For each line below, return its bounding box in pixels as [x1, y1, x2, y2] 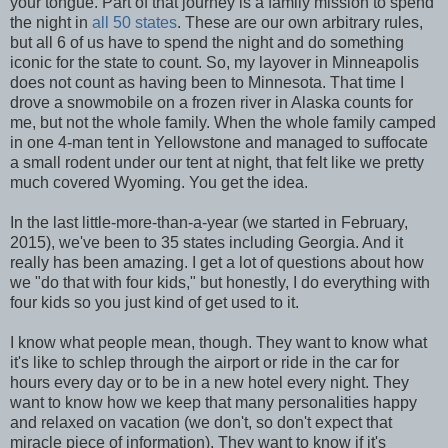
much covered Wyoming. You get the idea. [10, 173, 308, 191]
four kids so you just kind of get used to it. [10, 293, 299, 311]
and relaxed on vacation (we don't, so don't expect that [10, 413, 392, 431]
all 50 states [92, 13, 177, 31]
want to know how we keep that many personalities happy [10, 393, 417, 411]
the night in [10, 13, 92, 31]
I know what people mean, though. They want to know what [10, 333, 427, 351]
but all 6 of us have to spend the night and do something [10, 33, 404, 51]
